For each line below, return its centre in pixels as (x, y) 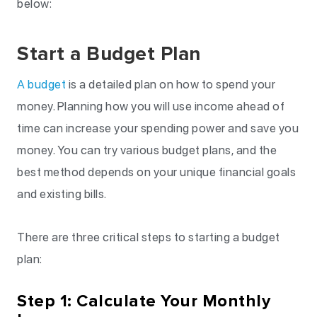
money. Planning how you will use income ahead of (151, 106)
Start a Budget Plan (109, 54)
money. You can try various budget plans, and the (147, 150)
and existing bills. (62, 194)
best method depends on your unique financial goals (156, 172)
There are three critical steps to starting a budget (149, 237)
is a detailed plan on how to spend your (171, 84)
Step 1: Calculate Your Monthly (144, 301)
